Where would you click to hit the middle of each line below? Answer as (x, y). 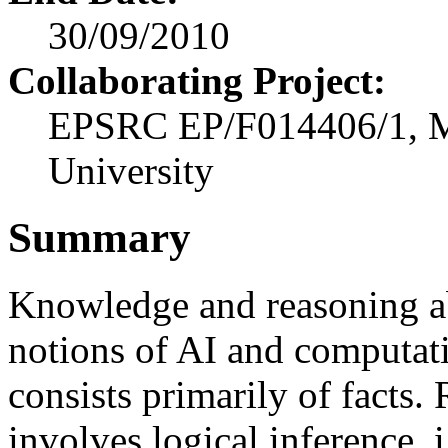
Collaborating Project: (197, 81)
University (131, 171)
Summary (99, 238)
